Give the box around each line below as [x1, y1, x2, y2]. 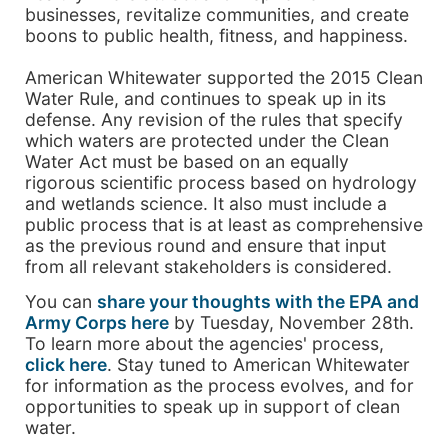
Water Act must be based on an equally [25, 150, 349, 172]
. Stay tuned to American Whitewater [107, 354, 410, 376]
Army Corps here [25, 312, 169, 334]
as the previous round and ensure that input [25, 234, 386, 256]
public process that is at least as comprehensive [25, 213, 423, 235]
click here [25, 354, 107, 376]
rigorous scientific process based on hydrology [25, 171, 417, 193]
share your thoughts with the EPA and [97, 291, 419, 313]
